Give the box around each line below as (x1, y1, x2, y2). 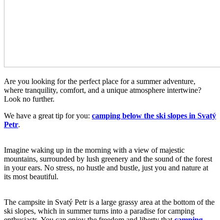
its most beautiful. (4, 172, 58, 181)
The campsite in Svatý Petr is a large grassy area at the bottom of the (4, 197, 215, 206)
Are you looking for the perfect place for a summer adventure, (4, 77, 195, 85)
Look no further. (4, 94, 55, 103)
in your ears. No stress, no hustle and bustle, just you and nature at (4, 163, 208, 172)
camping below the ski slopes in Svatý (92, 111, 216, 120)
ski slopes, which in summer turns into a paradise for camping (4, 206, 194, 215)
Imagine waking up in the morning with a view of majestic (4, 145, 185, 154)
